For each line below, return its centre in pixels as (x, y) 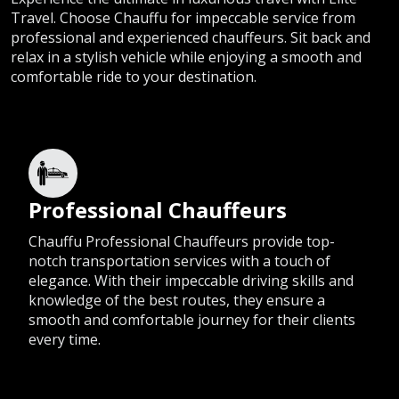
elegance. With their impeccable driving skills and (191, 281)
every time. (65, 340)
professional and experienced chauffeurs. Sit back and (191, 38)
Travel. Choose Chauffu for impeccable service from (183, 18)
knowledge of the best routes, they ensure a (177, 301)
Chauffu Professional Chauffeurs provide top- (182, 242)
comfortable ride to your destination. (134, 77)
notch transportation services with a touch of (179, 261)
